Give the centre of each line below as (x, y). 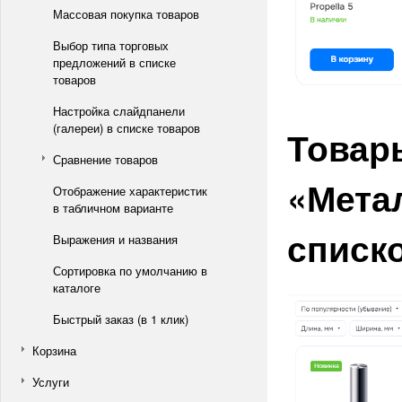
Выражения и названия (115, 239)
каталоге (77, 288)
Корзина (54, 350)
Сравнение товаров (105, 159)
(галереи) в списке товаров (127, 128)
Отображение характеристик (130, 191)
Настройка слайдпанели (119, 111)
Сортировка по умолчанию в (130, 271)
